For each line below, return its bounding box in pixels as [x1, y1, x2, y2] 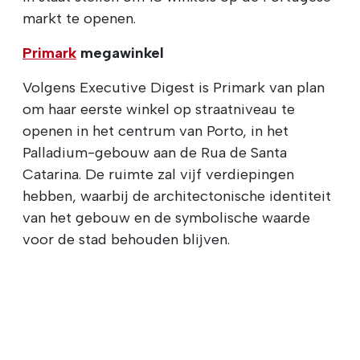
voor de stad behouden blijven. [22, 230, 230, 248]
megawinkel [76, 43, 164, 62]
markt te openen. [22, 9, 136, 27]
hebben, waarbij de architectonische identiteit [22, 186, 331, 205]
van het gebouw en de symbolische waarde [22, 208, 310, 227]
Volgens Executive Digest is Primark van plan [22, 78, 325, 96]
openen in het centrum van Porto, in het [22, 121, 288, 140]
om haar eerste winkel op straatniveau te [22, 100, 295, 118]
